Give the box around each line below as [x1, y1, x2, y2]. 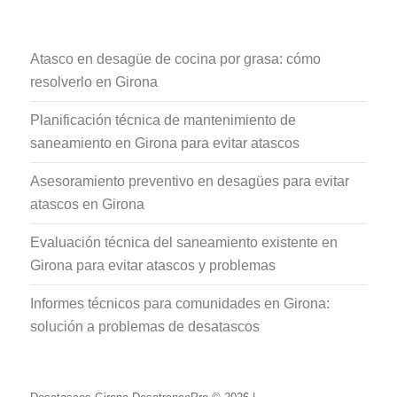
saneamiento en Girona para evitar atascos [30, 135, 300, 151]
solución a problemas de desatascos [30, 318, 261, 334]
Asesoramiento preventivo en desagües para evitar [30, 173, 350, 189]
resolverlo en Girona [30, 74, 159, 90]
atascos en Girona [30, 196, 145, 212]
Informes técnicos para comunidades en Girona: [30, 295, 331, 311]
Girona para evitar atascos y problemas [30, 257, 276, 273]
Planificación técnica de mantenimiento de [30, 112, 297, 128]
